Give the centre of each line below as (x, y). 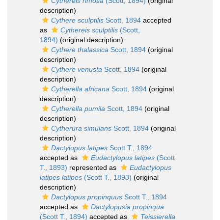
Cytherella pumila (78, 109)
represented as (93, 167)
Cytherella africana (80, 89)
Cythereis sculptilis (89, 30)
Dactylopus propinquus (87, 197)
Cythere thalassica (80, 50)
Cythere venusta (77, 69)
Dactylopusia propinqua (127, 207)
